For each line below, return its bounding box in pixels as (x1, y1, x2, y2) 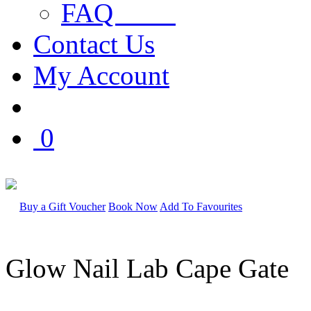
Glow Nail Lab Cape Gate (6, 253, 289, 283)
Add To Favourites (160, 200, 242, 212)
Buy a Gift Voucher (19, 200, 106, 212)
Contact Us (33, 28, 155, 59)
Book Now (108, 200, 158, 212)
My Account (33, 60, 169, 90)
